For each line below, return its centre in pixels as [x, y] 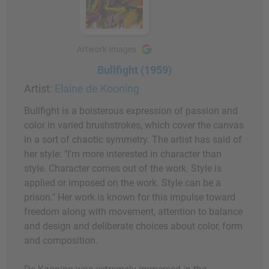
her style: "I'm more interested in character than [123, 154]
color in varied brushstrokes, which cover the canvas [134, 125]
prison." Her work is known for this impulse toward [130, 198]
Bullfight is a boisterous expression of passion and [131, 111]
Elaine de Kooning [97, 89]
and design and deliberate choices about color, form [133, 226]
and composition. [61, 241]
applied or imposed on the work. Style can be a [122, 183]
